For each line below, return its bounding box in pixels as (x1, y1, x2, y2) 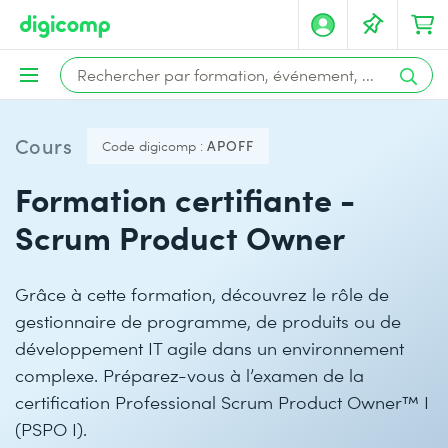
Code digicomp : (102, 136, 204, 155)
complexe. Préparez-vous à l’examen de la (15, 362, 364, 387)
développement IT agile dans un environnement (15, 335, 404, 360)
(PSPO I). (15, 416, 87, 441)
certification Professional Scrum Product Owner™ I (15, 389, 429, 414)
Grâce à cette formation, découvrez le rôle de (15, 281, 389, 306)
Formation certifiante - (15, 176, 355, 221)
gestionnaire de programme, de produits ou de (15, 308, 401, 333)
